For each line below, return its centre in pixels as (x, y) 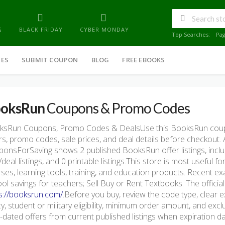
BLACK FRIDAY (41, 29)
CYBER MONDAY (104, 29)
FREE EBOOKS (144, 60)
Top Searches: (191, 35)
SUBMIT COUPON (50, 60)
